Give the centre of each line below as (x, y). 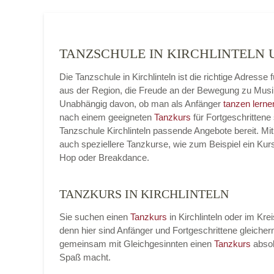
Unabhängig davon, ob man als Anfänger (141, 104)
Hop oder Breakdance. (104, 157)
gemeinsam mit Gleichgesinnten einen (137, 244)
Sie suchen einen (95, 217)
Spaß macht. (85, 257)
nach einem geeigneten (107, 117)
